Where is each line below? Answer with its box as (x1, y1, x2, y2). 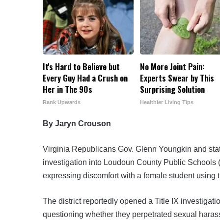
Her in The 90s (43, 82, 92, 95)
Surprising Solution (140, 82, 205, 95)
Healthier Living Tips (140, 99, 194, 105)
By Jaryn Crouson (43, 119, 111, 128)
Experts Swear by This (140, 71, 215, 84)
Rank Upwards (43, 99, 81, 105)
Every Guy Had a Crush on (43, 71, 128, 84)
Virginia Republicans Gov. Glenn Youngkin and (43, 144, 207, 153)
